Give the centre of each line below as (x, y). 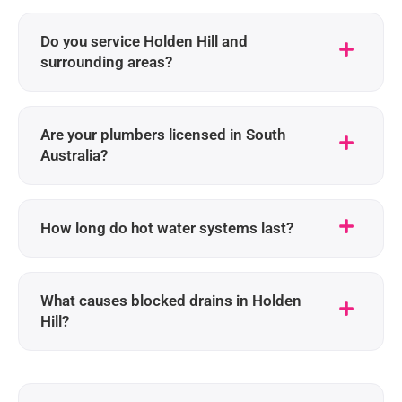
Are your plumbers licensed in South (163, 135)
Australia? (74, 156)
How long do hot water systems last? (167, 228)
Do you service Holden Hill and (144, 42)
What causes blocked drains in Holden (171, 301)
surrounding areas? (106, 62)
